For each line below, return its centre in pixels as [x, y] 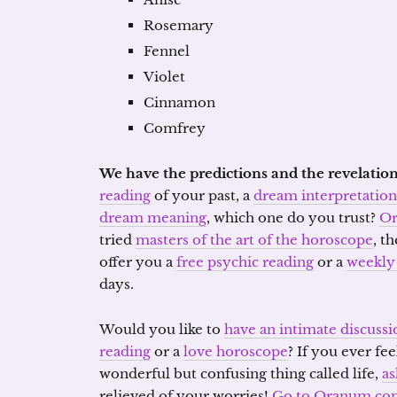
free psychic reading [245, 262]
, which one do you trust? [293, 218]
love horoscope [236, 351]
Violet [164, 77]
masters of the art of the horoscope [254, 240]
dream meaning [153, 218]
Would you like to [162, 329]
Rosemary [179, 25]
